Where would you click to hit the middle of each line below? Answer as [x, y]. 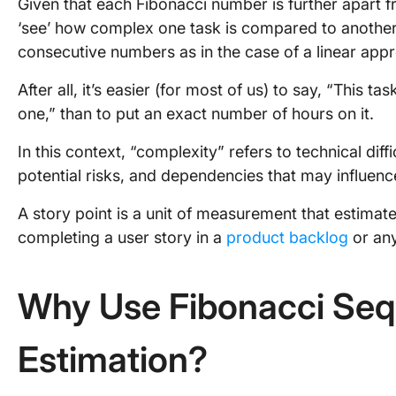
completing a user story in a [122, 237]
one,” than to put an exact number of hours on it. [196, 114]
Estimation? [117, 359]
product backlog [287, 237]
